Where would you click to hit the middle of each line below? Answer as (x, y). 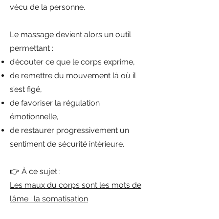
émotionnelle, (34, 117)
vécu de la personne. (47, 7)
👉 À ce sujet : (35, 171)
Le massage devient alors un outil (70, 34)
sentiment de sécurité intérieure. (67, 144)
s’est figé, (26, 89)
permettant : (32, 48)
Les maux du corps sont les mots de (76, 185)
